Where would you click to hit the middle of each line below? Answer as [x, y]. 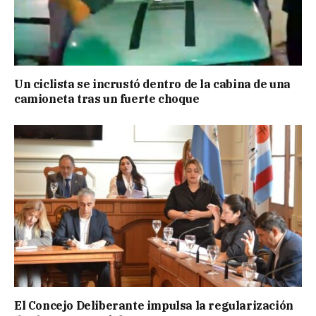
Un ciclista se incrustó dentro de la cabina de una [153, 84]
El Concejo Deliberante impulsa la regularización [154, 305]
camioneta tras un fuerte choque [107, 99]
